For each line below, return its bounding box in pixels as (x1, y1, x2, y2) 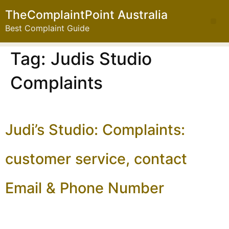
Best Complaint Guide (5, 23, 89, 33)
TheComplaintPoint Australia (5, 8, 168, 22)
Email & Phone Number (5, 179, 164, 197)
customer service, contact (5, 150, 187, 168)
